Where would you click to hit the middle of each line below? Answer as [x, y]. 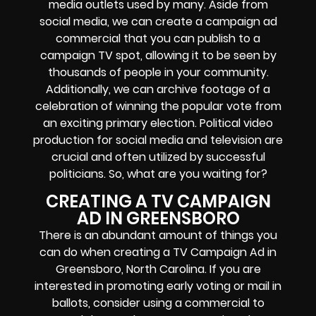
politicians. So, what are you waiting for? [158, 174]
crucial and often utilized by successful [158, 157]
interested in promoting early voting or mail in [158, 286]
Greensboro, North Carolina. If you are [158, 269]
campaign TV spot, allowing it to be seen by [158, 56]
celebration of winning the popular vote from [158, 107]
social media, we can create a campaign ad [158, 22]
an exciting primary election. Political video [158, 123]
